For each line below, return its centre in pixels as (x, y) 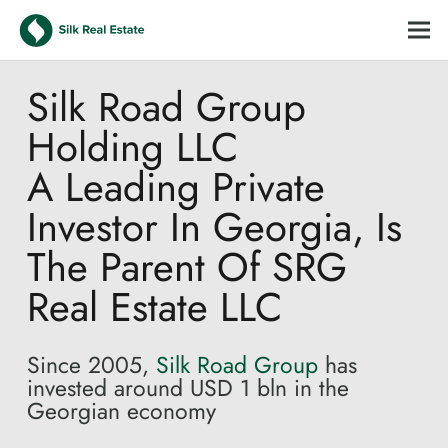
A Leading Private (176, 187)
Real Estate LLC (154, 307)
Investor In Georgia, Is (214, 227)
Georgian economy (121, 411)
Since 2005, (91, 365)
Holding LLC (132, 147)
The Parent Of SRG (187, 267)
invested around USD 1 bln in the (188, 388)
